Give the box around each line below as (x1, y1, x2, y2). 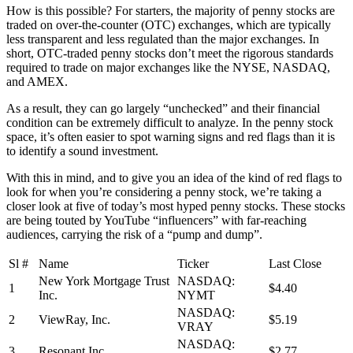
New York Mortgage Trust (39, 273, 169, 288)
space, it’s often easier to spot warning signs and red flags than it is (6, 129, 335, 143)
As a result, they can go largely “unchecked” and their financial (6, 101, 320, 115)
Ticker (177, 256, 209, 270)
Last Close (269, 256, 321, 270)
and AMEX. (6, 74, 68, 88)
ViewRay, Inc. (39, 312, 110, 326)
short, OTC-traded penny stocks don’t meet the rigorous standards (6, 46, 333, 60)
